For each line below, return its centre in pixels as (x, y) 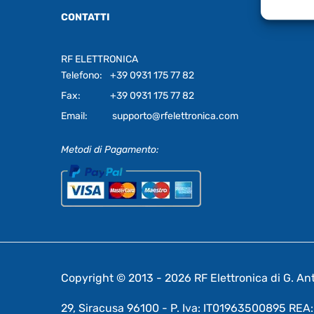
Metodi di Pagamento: (110, 149)
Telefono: (82, 75)
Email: (74, 116)
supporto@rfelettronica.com (174, 116)
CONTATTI (86, 17)
